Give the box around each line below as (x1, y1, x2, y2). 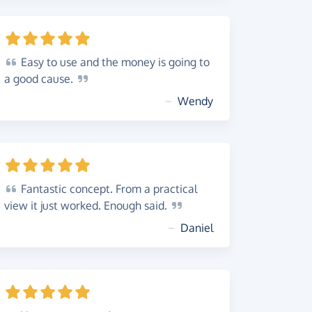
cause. (41, 72, 76, 86)
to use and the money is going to (44, 55, 210, 69)
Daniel (180, 221, 213, 235)
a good (4, 72, 41, 86)
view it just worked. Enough (4, 198, 144, 212)
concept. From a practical (67, 182, 197, 196)
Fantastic (18, 182, 67, 196)
